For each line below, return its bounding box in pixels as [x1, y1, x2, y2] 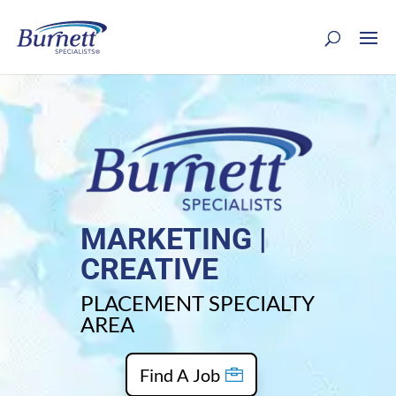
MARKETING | [80, 220, 267, 256]
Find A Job [139, 363, 220, 385]
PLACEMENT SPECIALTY [80, 289, 315, 316]
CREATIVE [80, 250, 218, 286]
